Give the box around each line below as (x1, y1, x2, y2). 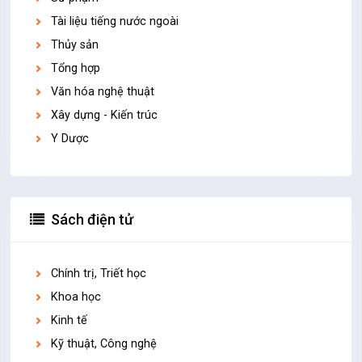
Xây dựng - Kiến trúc (51, 108, 158, 122)
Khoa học (51, 290, 102, 304)
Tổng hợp (51, 61, 101, 75)
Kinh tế (51, 314, 88, 327)
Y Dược (51, 132, 90, 145)
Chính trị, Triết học (51, 267, 147, 280)
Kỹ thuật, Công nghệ (51, 337, 158, 351)
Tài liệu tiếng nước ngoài (51, 15, 179, 28)
